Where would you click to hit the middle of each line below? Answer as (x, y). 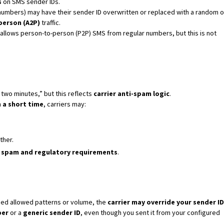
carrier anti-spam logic (131, 93)
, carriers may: (64, 104)
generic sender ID (51, 212)
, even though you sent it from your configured (150, 212)
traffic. (50, 22)
